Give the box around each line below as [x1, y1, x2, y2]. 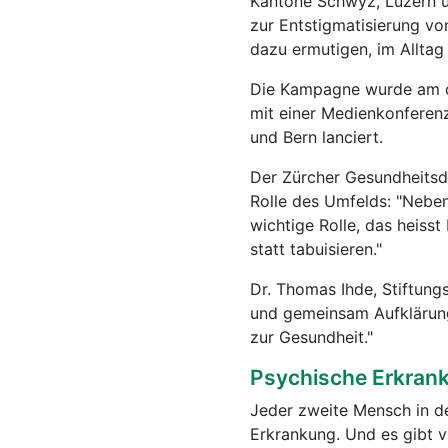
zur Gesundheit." [250, 327, 373, 347]
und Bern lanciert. [250, 127, 383, 147]
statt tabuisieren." [250, 239, 382, 259]
